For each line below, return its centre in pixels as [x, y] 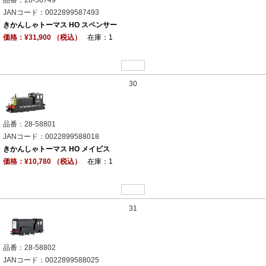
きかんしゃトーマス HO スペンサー [60, 25]
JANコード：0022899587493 [51, 12]
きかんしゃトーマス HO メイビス [56, 149]
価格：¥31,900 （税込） [42, 37]
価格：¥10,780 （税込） [42, 162]
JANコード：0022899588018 [51, 137]
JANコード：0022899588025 [51, 260]
